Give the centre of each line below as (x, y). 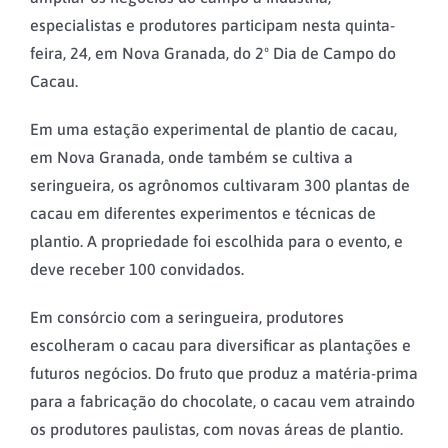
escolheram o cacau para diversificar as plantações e (220, 344)
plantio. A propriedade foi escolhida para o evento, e (216, 240)
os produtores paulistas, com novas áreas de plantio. (216, 428)
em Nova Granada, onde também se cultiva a (191, 156)
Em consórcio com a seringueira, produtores (187, 316)
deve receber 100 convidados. (137, 268)
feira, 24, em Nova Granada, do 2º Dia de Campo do (213, 52)
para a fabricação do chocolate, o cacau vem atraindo (222, 400)
